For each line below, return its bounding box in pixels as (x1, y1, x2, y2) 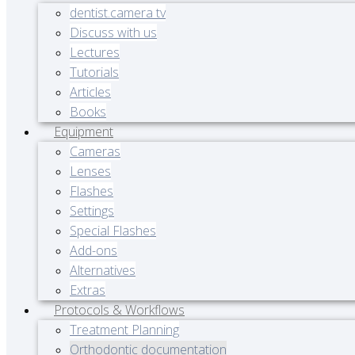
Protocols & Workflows (54, 301, 185, 319)
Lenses (70, 162, 111, 180)
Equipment (54, 123, 113, 140)
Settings (70, 202, 114, 219)
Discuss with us (70, 24, 157, 41)
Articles (70, 83, 111, 101)
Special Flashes (70, 222, 156, 239)
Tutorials (70, 63, 119, 81)
